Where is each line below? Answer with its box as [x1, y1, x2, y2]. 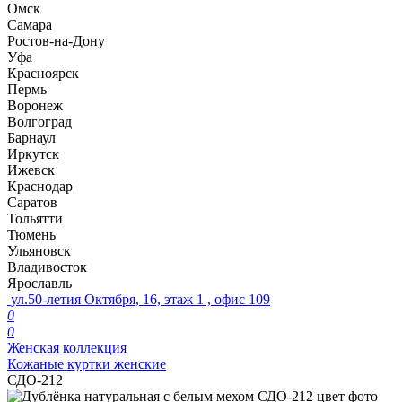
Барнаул [7, 130, 56, 145]
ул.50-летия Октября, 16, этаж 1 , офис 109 [11, 292, 270, 307]
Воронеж [7, 98, 63, 113]
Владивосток [7, 259, 87, 275]
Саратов [7, 195, 57, 210]
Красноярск [7, 66, 79, 81]
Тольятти [7, 211, 63, 226]
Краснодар [7, 179, 73, 194]
